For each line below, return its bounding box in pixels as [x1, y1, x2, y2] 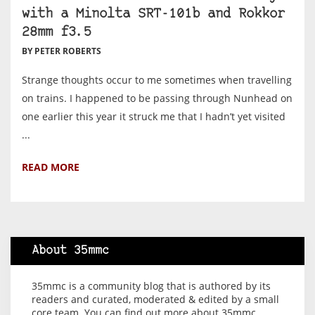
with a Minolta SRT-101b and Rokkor [22, 7, 285, 21]
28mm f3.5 [22, 25, 91, 39]
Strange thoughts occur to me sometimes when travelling [22, 72, 292, 86]
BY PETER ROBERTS [22, 44, 101, 57]
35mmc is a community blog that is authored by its [32, 279, 271, 293]
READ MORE [22, 160, 79, 174]
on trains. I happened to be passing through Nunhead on [22, 91, 292, 105]
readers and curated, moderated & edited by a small [32, 292, 279, 307]
